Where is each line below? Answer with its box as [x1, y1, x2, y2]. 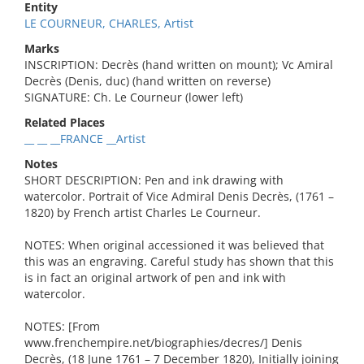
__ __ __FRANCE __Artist [24, 131, 145, 146]
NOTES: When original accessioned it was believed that [24, 237, 324, 253]
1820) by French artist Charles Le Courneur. [24, 205, 261, 220]
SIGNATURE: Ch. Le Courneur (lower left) [24, 89, 243, 105]
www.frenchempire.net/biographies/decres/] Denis [24, 335, 302, 350]
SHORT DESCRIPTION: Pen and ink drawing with [24, 172, 284, 188]
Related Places [24, 115, 105, 130]
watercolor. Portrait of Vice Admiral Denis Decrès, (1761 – [24, 188, 334, 204]
